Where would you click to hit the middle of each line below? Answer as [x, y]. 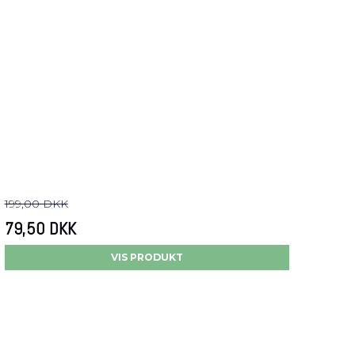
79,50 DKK [40, 229]
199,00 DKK [36, 204]
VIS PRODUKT [147, 258]
